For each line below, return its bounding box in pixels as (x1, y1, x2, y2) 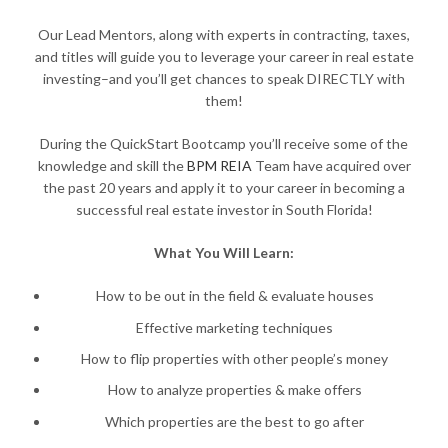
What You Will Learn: (154, 244, 294, 262)
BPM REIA (186, 157, 252, 175)
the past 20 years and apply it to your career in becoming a (43, 179, 405, 197)
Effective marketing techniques (136, 318, 333, 336)
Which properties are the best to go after (105, 412, 364, 430)
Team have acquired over (251, 157, 411, 175)
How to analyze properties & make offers (107, 381, 362, 399)
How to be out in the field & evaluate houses (95, 287, 374, 305)
